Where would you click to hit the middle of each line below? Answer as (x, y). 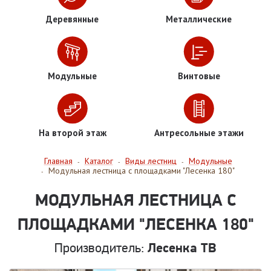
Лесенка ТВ (182, 248)
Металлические (199, 19)
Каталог (99, 161)
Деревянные (72, 19)
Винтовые (199, 76)
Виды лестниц (151, 161)
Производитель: (101, 248)
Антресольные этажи (199, 133)
